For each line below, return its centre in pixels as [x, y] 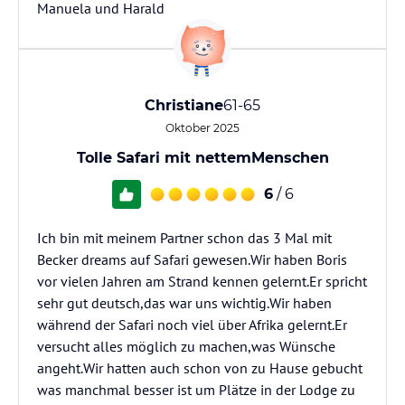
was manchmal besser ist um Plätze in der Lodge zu [196, 390]
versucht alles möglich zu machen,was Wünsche [186, 346]
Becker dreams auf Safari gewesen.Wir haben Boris [192, 259]
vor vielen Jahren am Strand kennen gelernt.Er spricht [202, 281]
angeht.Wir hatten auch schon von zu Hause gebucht [200, 368]
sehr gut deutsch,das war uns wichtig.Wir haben [184, 303]
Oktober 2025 [202, 128]
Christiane [184, 105]
